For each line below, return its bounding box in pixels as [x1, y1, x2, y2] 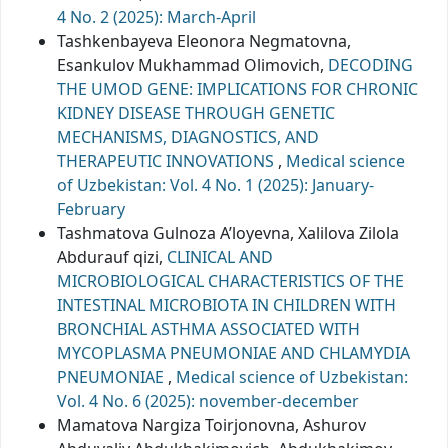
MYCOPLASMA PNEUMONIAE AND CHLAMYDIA [57, 341, 410, 364]
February [57, 197, 125, 220]
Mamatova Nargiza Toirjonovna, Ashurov [57, 413, 366, 436]
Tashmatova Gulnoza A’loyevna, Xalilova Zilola [57, 221, 399, 244]
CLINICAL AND [167, 245, 273, 268]
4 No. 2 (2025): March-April [57, 5, 256, 28]
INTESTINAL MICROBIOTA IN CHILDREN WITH [57, 293, 396, 316]
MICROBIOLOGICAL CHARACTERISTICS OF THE [57, 269, 404, 292]
